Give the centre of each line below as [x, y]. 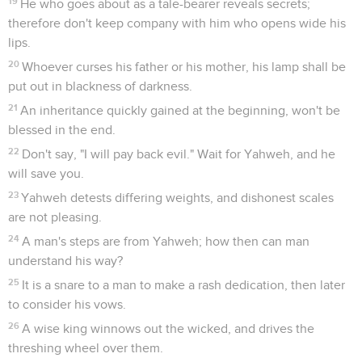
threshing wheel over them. [86, 348]
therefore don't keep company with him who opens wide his [177, 23]
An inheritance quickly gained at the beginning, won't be [181, 110]
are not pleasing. [55, 217]
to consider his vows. [67, 304]
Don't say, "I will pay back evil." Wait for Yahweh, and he [179, 154]
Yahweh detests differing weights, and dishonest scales [178, 198]
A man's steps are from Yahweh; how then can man [166, 241]
